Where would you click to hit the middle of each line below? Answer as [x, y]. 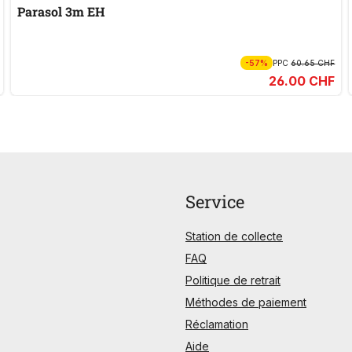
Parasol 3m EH [61, 12]
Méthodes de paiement [246, 302]
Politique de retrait [233, 280]
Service [215, 202]
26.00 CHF [302, 81]
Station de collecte [234, 236]
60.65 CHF [313, 63]
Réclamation [217, 324]
